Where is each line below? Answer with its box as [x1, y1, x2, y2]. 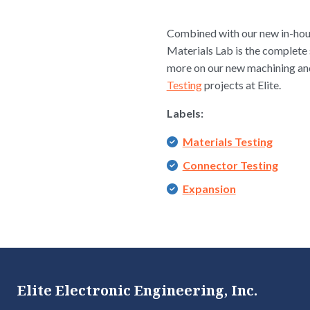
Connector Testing [182, 158, 278, 172]
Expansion [182, 181, 236, 195]
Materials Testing [182, 134, 273, 148]
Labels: [166, 106, 203, 120]
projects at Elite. [201, 77, 281, 91]
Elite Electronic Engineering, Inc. [17, 280, 257, 300]
